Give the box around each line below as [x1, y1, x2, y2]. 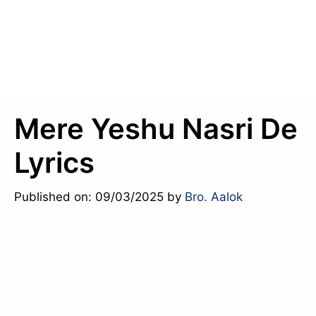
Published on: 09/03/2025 [14, 189, 164, 204]
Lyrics [14, 145, 95, 180]
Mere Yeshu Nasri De [14, 111, 298, 146]
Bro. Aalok [185, 189, 243, 204]
